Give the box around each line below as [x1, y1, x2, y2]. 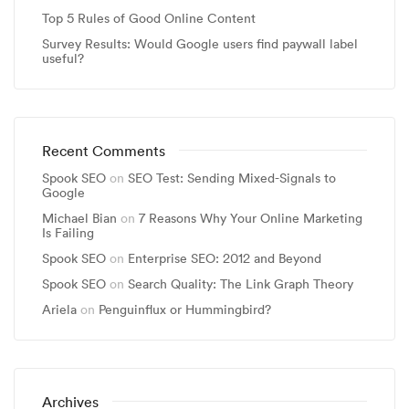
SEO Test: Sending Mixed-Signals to [128, 169, 336, 186]
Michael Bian [42, 209, 117, 226]
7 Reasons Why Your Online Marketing [139, 209, 362, 226]
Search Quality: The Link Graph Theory [128, 275, 353, 292]
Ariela [42, 300, 77, 318]
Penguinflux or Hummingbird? [99, 300, 271, 318]
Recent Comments [42, 141, 165, 160]
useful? [42, 49, 84, 67]
